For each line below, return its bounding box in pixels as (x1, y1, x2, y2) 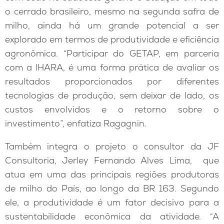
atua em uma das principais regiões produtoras (5, 168, 219, 180)
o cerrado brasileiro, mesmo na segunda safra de (5, 5, 219, 17)
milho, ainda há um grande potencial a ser (5, 19, 219, 31)
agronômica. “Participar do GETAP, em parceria (5, 47, 219, 59)
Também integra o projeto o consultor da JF (5, 140, 219, 152)
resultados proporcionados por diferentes (5, 75, 219, 87)
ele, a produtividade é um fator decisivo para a (5, 196, 219, 208)
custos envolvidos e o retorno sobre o (5, 103, 219, 115)
